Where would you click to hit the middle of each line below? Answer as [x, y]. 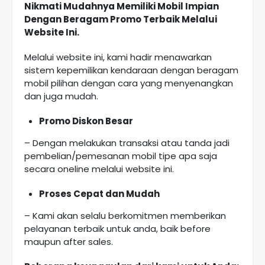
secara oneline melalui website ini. [99, 169]
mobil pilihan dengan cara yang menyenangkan [129, 83]
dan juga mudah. [61, 96]
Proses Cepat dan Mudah [99, 194]
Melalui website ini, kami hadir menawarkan [118, 57]
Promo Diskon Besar [86, 121]
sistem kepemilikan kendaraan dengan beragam [131, 70]
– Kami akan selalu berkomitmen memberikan [125, 216]
